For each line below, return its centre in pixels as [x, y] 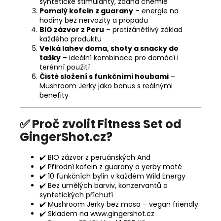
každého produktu [71, 39]
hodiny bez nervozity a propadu [94, 20]
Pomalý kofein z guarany [86, 11]
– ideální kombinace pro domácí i [121, 57]
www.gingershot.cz [122, 214]
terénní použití [65, 67]
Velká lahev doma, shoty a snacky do [109, 48]
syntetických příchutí [76, 195]
